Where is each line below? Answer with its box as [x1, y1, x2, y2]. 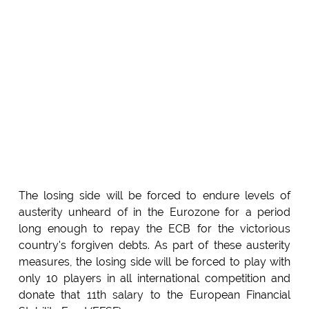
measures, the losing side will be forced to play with [18, 255, 291, 268]
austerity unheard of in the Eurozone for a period [18, 205, 291, 219]
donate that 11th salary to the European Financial [18, 288, 291, 301]
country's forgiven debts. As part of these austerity [18, 238, 291, 252]
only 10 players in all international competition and [18, 271, 291, 285]
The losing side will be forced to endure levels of [18, 188, 291, 202]
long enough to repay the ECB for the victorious [18, 221, 291, 235]
